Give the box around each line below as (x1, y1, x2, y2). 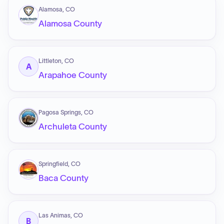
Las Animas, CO (38, 212, 83, 218)
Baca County (38, 173, 88, 182)
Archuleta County (38, 122, 107, 131)
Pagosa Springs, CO (38, 109, 93, 115)
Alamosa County (38, 19, 102, 28)
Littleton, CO (38, 57, 74, 64)
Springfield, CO (38, 160, 80, 167)
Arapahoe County (38, 70, 107, 79)
